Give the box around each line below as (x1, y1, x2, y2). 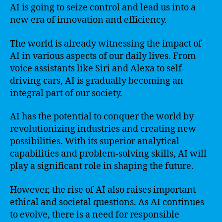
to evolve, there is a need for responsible (10, 209, 179, 221)
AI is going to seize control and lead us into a (10, 2, 196, 13)
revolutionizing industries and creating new (10, 123, 196, 135)
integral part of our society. (10, 87, 122, 99)
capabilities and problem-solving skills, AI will (10, 148, 207, 160)
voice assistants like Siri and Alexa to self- (10, 62, 185, 74)
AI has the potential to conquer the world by (10, 111, 194, 122)
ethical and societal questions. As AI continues (10, 196, 204, 208)
